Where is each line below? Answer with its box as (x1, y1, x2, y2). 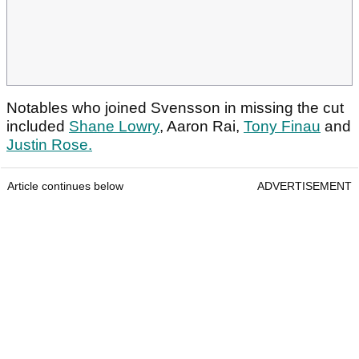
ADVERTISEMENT (257, 179, 352, 193)
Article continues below (7, 179, 123, 193)
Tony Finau (244, 118, 321, 135)
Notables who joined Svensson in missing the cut (6, 99, 344, 117)
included (6, 118, 69, 135)
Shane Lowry (69, 118, 159, 135)
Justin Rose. (6, 136, 92, 154)
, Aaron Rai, (159, 118, 244, 135)
